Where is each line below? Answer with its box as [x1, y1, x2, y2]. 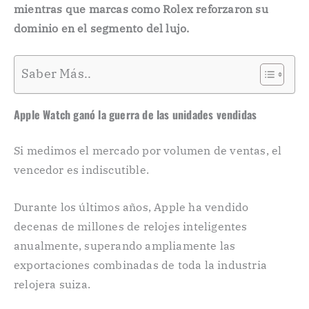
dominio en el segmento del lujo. [14, 21, 190, 35]
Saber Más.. [21, 66, 92, 82]
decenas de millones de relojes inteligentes [14, 219, 248, 233]
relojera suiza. [14, 277, 90, 291]
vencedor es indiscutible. [14, 163, 149, 177]
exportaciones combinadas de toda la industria [14, 257, 268, 272]
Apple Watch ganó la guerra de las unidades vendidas [14, 106, 257, 123]
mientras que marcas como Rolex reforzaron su [14, 1, 268, 16]
